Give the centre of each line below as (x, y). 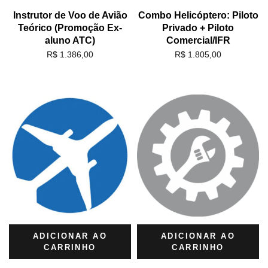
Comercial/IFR (198, 40)
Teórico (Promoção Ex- (70, 28)
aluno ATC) (70, 40)
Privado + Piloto (198, 28)
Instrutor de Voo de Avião (70, 15)
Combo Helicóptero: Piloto (198, 15)
